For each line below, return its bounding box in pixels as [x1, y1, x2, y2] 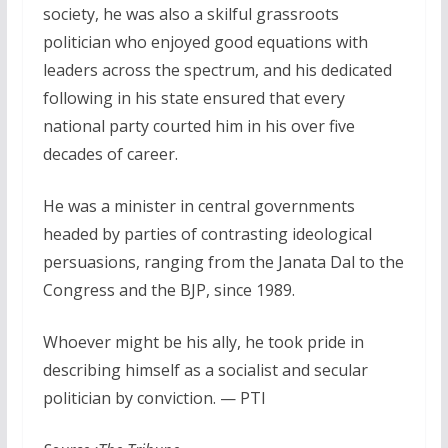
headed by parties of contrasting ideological [42, 222, 372, 245]
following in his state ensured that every [42, 86, 345, 109]
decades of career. [42, 142, 178, 165]
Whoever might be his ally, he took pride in [42, 330, 364, 353]
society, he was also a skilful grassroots [42, 2, 339, 25]
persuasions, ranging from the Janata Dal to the [42, 250, 404, 273]
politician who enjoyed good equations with [42, 30, 368, 53]
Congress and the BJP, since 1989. [42, 278, 295, 301]
